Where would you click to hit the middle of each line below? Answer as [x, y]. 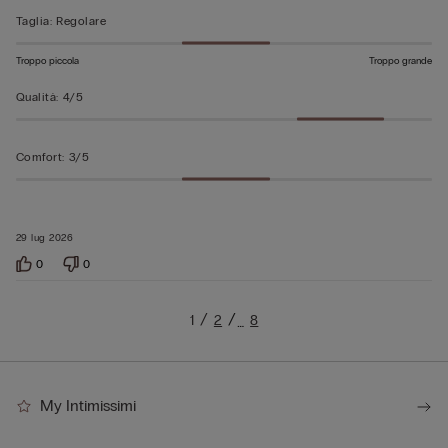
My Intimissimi [88, 405]
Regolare [81, 20]
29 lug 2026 [45, 237]
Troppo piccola [47, 60]
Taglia [33, 20]
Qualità [36, 96]
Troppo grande [400, 60]
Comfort [39, 156]
